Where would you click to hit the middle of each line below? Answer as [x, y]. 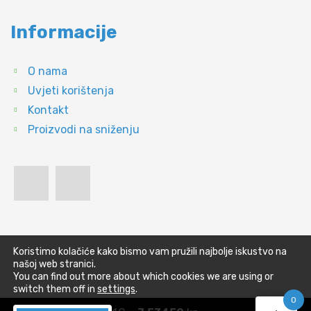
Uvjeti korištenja [71, 90]
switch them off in [55, 289]
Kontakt [48, 110]
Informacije [64, 32]
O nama [48, 71]
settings [116, 289]
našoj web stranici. [54, 264]
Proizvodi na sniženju [84, 129]
